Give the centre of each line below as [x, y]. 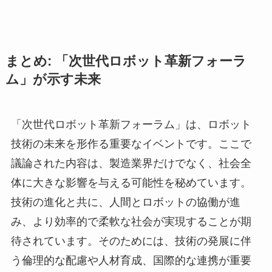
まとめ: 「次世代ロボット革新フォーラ [126, 61]
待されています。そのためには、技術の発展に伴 [131, 241]
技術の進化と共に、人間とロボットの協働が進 [125, 202]
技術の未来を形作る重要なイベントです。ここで [131, 144]
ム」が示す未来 [53, 79]
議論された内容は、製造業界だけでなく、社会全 [131, 163]
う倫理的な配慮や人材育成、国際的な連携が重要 [131, 260]
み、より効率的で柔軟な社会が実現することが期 [131, 221]
